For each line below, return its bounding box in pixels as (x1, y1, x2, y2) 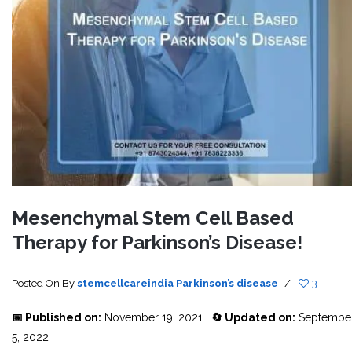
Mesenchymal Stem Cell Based (12, 207, 294, 229)
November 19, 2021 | (101, 311, 211, 324)
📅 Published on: (12, 311, 101, 324)
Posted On (12, 277, 62, 289)
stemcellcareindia (77, 277, 174, 289)
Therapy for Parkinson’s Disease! (12, 231, 302, 254)
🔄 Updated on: (211, 311, 295, 324)
